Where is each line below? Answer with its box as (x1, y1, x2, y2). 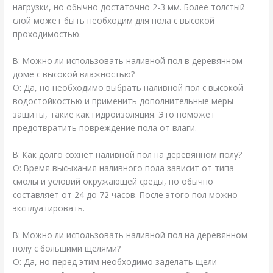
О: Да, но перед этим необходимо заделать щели (13, 255, 218, 268)
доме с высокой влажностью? (13, 68, 135, 80)
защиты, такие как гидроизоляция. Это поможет (13, 108, 216, 121)
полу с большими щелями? (13, 242, 121, 254)
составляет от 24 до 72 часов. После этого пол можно (13, 189, 238, 201)
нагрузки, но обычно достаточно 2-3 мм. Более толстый (13, 1, 246, 13)
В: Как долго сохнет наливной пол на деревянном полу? (13, 149, 243, 161)
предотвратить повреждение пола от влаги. (13, 122, 197, 134)
